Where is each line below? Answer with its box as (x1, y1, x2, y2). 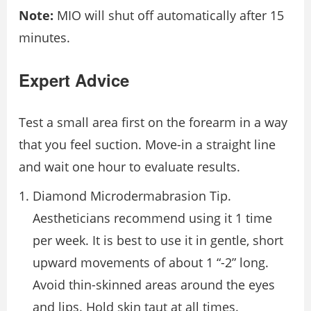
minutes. (19, 29, 70, 47)
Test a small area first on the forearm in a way (19, 114, 287, 131)
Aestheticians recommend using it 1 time (33, 210, 272, 227)
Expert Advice (19, 68, 129, 92)
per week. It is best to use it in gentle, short (33, 232, 283, 249)
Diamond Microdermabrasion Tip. (33, 187, 231, 205)
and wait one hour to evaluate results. (19, 158, 240, 176)
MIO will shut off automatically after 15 (53, 7, 284, 24)
